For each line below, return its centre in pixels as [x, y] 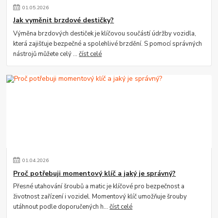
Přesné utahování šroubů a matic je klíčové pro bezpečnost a [99, 187]
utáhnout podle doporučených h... [62, 207]
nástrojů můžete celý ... [46, 54]
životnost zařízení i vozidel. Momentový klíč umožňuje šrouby [100, 197]
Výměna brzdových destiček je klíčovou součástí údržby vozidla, [105, 34]
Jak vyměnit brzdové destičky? [64, 20]
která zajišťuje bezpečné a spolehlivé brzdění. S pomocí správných [108, 44]
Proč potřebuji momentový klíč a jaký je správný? [95, 173]
